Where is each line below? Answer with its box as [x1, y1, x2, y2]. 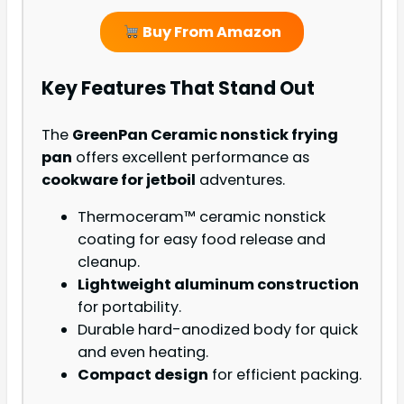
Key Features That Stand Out [41, 74, 315, 101]
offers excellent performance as [72, 146, 309, 168]
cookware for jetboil [41, 169, 196, 190]
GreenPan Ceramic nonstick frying [72, 124, 338, 145]
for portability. [78, 297, 181, 318]
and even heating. [78, 342, 208, 363]
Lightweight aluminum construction [78, 274, 359, 296]
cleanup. [78, 252, 140, 273]
